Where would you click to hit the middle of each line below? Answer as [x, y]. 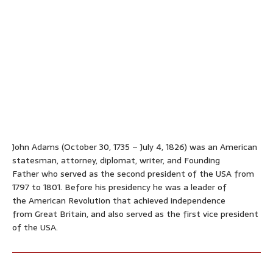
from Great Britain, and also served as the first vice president [135, 214]
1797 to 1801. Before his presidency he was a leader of [119, 187]
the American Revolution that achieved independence [119, 200]
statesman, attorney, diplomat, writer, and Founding [116, 160]
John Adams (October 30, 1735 [71, 147]
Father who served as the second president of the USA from [133, 173]
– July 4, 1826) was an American [193, 147]
